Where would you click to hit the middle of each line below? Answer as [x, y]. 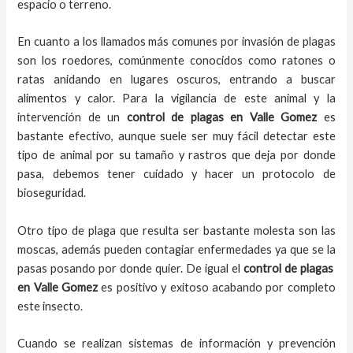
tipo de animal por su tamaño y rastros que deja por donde [176, 155]
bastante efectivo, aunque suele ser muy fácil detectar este [176, 136]
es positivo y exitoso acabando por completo [217, 287]
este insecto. [55, 306]
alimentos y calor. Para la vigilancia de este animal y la [176, 98]
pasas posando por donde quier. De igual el [130, 268]
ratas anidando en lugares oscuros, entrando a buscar [176, 80]
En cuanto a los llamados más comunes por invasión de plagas [176, 42]
